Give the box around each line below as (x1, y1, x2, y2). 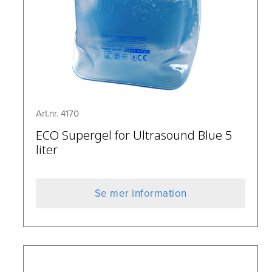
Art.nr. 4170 (36, 107, 80, 121)
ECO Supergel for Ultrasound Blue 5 (36, 127, 233, 144)
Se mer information (94, 186, 187, 202)
